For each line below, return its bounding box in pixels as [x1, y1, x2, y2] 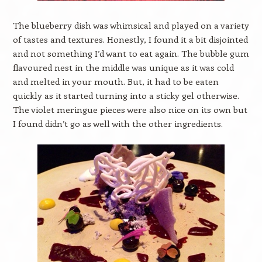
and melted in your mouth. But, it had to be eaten [12, 75, 219, 87]
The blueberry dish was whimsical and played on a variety [12, 19, 249, 31]
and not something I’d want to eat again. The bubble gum [12, 47, 249, 59]
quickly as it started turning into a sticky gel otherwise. [12, 89, 239, 101]
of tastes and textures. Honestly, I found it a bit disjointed [12, 33, 248, 45]
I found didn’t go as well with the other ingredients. [12, 118, 223, 129]
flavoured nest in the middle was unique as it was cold [12, 61, 234, 73]
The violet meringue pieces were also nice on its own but [12, 104, 247, 115]
